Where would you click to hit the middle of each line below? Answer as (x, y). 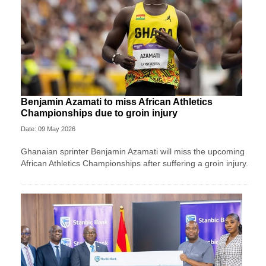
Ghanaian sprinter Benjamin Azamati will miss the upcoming (133, 151)
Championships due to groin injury (99, 113)
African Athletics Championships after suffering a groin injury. (134, 163)
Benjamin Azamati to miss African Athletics (117, 102)
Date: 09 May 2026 (48, 129)
